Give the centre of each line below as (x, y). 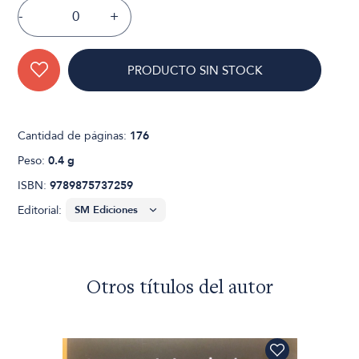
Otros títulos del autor (179, 288)
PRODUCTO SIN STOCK (195, 70)
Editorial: (40, 210)
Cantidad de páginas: (74, 135)
